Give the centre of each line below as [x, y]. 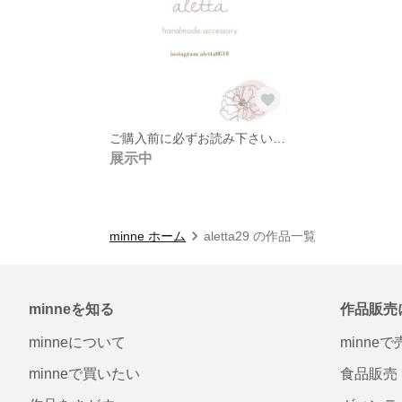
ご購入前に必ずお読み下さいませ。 [279, 138]
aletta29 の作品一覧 [260, 236]
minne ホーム [148, 236]
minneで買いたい [84, 373]
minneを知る [71, 309]
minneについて [77, 342]
